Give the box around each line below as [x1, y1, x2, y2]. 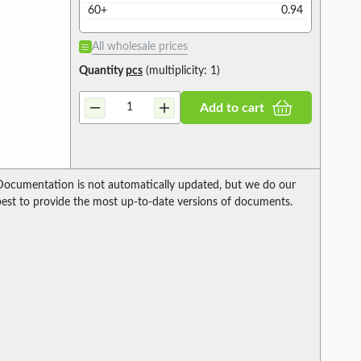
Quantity [78, 65, 126, 77]
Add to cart [199, 101, 264, 114]
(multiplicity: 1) [142, 65, 220, 77]
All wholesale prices [91, 41, 188, 53]
